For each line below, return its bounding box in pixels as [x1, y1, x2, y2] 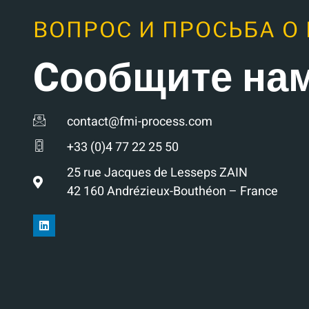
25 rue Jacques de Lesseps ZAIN [66, 163, 248, 183]
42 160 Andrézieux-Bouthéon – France [66, 182, 278, 201]
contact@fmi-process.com [66, 112, 212, 132]
